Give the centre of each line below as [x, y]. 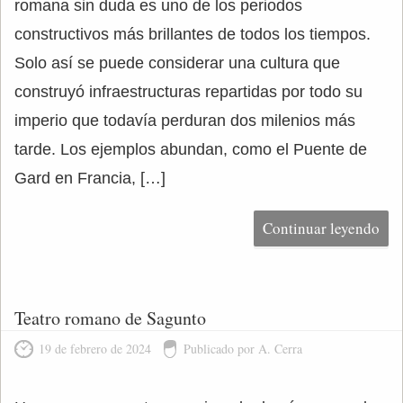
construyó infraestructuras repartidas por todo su [188, 92]
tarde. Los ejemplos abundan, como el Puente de [191, 149]
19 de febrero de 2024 [95, 349]
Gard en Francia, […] [90, 178]
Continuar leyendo [321, 228]
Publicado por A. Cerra [243, 349]
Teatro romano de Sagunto [110, 318]
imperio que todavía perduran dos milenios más [185, 121]
